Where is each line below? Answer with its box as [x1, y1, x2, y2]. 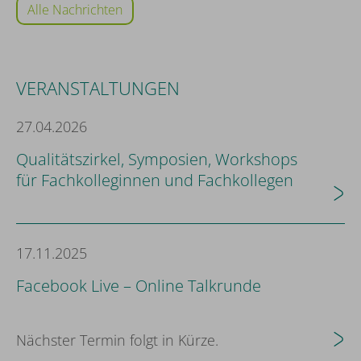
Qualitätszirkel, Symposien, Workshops [16, 148, 297, 170]
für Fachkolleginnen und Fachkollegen [16, 169, 293, 191]
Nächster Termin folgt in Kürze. [16, 330, 218, 350]
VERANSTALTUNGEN [16, 76, 180, 100]
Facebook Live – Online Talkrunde [16, 275, 261, 297]
